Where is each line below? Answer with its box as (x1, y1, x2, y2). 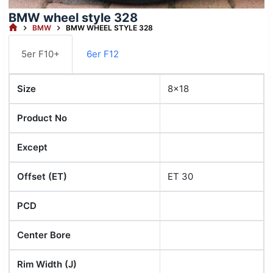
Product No (16, 112, 67, 124)
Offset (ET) (16, 171, 67, 183)
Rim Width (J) (16, 258, 77, 271)
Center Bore (16, 229, 71, 241)
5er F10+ (21, 48, 60, 60)
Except (16, 141, 48, 154)
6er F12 (86, 48, 119, 60)
